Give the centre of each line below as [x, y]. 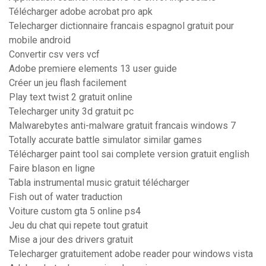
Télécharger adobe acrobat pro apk [81, 12]
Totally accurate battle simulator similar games [105, 140]
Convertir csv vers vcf [54, 55]
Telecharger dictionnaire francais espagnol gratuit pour [121, 26]
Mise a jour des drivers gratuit [71, 240]
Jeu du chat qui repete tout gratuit [78, 226]
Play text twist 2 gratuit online [71, 97]
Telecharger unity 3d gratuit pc [71, 112]
